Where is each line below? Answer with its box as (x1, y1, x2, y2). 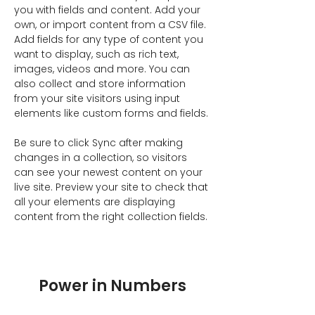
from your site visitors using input (14, 91, 183, 105)
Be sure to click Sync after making (14, 136, 186, 150)
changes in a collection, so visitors (14, 150, 190, 165)
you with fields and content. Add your (14, 3, 203, 17)
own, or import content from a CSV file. (14, 18, 209, 32)
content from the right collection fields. (14, 210, 210, 224)
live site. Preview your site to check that (14, 180, 211, 194)
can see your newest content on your (14, 165, 205, 179)
